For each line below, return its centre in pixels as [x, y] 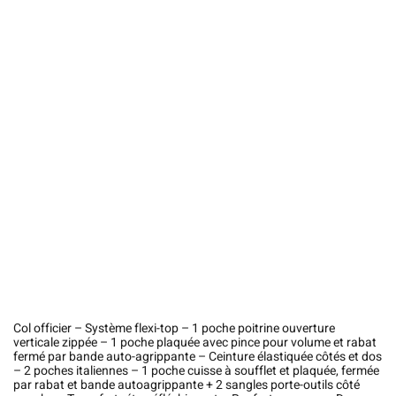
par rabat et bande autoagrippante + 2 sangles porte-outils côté [187, 385]
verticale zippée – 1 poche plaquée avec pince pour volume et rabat [195, 342]
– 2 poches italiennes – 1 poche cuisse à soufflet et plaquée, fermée [196, 370]
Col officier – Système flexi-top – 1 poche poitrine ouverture [174, 328]
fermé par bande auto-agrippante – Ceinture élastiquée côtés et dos [198, 356]
